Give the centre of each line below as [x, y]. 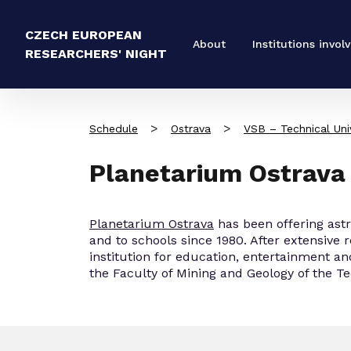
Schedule [114, 128]
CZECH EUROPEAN [83, 34]
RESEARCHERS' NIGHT [96, 53]
